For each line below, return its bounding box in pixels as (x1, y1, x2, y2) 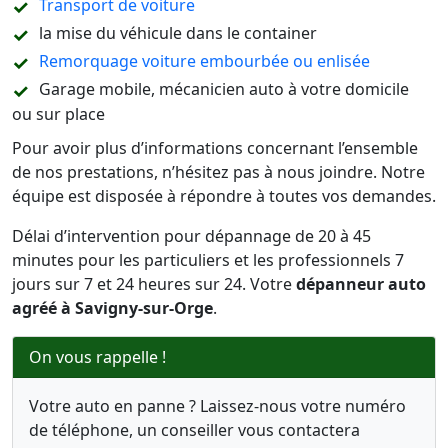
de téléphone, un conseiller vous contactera (29, 419, 360, 441)
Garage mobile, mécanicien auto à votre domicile (39, 78, 409, 100)
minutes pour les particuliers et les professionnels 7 (12, 249, 404, 271)
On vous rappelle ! (29, 346, 166, 368)
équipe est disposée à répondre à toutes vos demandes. (12, 185, 436, 207)
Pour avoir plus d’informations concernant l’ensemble (12, 137, 418, 159)
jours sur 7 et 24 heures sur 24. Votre (12, 273, 296, 295)
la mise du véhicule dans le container (39, 22, 317, 44)
